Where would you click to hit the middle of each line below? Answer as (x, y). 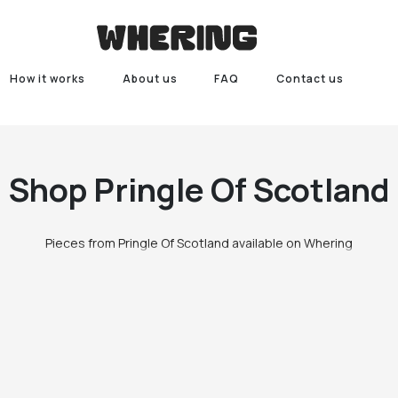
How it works (47, 79)
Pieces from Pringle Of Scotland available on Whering (199, 243)
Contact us (310, 79)
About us (150, 79)
